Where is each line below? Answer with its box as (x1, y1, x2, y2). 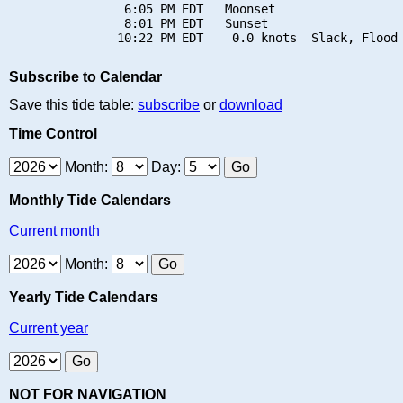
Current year (9, 319, 88, 336)
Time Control (9, 125, 97, 141)
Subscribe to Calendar (9, 69, 162, 85)
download (219, 97, 282, 113)
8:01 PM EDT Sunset (9, 15, 268, 31)
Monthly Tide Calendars (9, 192, 171, 208)
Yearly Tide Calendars (9, 289, 158, 305)
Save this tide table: (9, 97, 138, 113)
